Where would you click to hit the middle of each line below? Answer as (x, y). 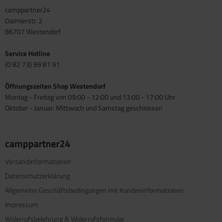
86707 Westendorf (33, 32)
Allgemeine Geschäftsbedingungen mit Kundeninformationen (94, 190)
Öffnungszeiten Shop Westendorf (55, 86)
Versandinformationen (38, 162)
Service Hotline (28, 54)
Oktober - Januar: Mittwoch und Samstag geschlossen (84, 108)
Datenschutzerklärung (37, 176)
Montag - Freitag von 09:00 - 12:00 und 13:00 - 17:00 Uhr (90, 97)
